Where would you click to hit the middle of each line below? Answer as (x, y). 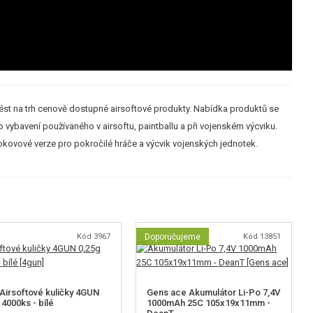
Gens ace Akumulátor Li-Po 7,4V (214, 292)
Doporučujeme (173, 236)
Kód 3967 (94, 236)
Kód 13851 (262, 236)
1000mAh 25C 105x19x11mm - (209, 303)
